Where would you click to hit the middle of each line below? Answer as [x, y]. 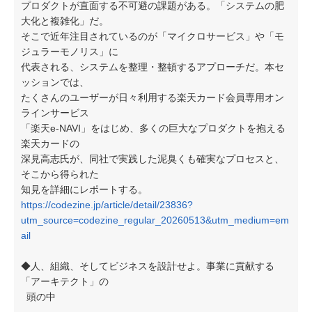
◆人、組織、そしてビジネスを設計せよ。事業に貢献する [148, 266]
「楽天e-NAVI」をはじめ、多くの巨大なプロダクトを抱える [153, 128]
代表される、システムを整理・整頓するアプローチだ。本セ [153, 67]
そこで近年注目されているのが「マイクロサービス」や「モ [153, 36]
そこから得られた [60, 174]
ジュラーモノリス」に [70, 52]
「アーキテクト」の [65, 281]
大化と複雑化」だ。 [65, 21]
